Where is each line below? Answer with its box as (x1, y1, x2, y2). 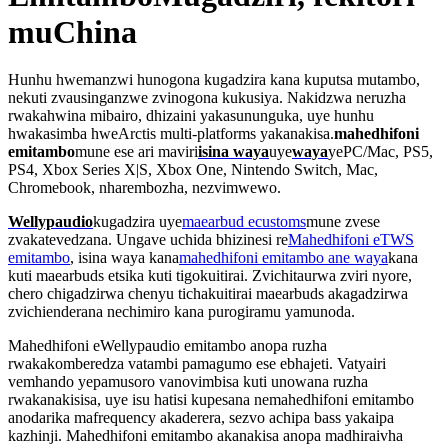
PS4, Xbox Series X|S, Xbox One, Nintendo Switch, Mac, (8, 160, 378, 178)
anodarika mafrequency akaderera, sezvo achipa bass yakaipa (8, 408, 394, 426)
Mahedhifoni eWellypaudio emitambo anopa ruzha (8, 336, 327, 354)
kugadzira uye (93, 212, 182, 230)
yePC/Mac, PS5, (328, 142, 433, 160)
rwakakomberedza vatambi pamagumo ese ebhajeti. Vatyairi (8, 354, 386, 372)
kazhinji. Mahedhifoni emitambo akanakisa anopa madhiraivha (8, 426, 403, 444)
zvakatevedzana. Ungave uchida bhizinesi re (8, 230, 288, 248)
